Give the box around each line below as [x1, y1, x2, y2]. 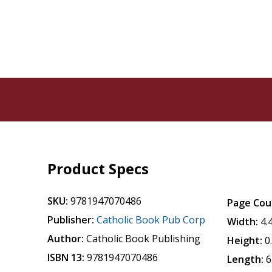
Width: [227, 215, 259, 228]
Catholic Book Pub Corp [97, 213, 206, 226]
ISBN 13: [47, 251, 85, 264]
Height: [227, 234, 263, 247]
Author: [47, 232, 84, 245]
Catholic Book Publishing [86, 232, 201, 245]
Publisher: [47, 213, 95, 226]
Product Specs [47, 158, 149, 178]
